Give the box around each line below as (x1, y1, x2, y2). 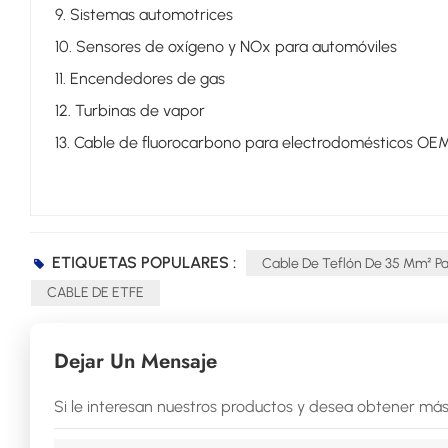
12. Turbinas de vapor (54, 101, 205, 121)
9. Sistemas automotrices (54, 5, 233, 25)
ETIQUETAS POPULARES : (52, 252, 236, 272)
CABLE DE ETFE (46, 284, 144, 302)
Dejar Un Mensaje (53, 346, 217, 377)
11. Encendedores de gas (54, 69, 225, 89)
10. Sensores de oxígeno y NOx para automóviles (54, 37, 397, 57)
